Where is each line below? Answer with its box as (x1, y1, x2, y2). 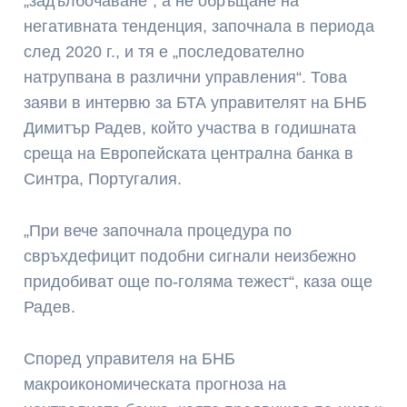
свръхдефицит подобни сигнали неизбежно (24, 246, 357, 265)
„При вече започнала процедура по (24, 221, 293, 240)
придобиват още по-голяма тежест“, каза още (24, 272, 373, 291)
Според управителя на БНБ (24, 349, 236, 368)
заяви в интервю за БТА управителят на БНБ (24, 94, 368, 113)
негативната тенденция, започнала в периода (24, 17, 375, 36)
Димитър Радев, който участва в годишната (24, 119, 357, 138)
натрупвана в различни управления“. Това (24, 68, 348, 87)
